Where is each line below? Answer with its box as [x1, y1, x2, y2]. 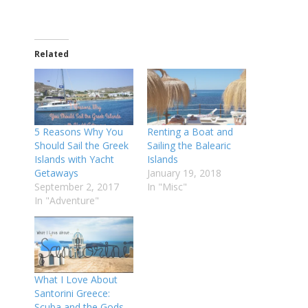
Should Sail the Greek [34, 138, 129, 152]
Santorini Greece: [34, 287, 110, 300]
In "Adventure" [34, 193, 99, 207]
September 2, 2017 [34, 179, 119, 193]
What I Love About [34, 273, 118, 287]
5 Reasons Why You [34, 124, 123, 138]
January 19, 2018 [147, 166, 221, 179]
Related [34, 47, 69, 60]
